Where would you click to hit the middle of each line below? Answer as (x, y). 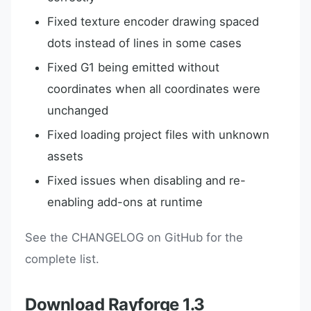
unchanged (78, 111)
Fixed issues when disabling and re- (146, 181)
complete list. (62, 259)
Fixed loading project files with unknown (158, 135)
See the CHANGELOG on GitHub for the (134, 238)
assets (65, 157)
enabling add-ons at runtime (125, 202)
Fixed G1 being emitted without (133, 68)
